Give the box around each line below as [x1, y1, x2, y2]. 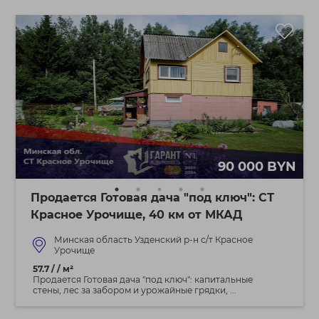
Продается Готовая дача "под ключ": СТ [30, 191, 274, 204]
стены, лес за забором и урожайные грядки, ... [32, 285, 236, 296]
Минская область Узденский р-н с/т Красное [53, 234, 253, 245]
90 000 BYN [217, 159, 296, 174]
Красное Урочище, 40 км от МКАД [30, 208, 242, 221]
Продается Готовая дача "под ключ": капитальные [32, 274, 253, 285]
